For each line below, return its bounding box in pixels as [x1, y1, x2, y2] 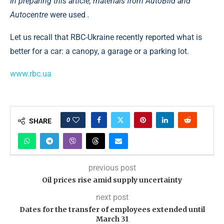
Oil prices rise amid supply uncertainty [42, 175, 182, 184]
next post [95, 192, 128, 202]
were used [48, 9, 87, 19]
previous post [88, 162, 136, 172]
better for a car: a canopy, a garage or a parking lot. [10, 46, 189, 56]
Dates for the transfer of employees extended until [19, 204, 205, 214]
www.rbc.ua [10, 68, 51, 78]
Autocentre [10, 9, 48, 19]
